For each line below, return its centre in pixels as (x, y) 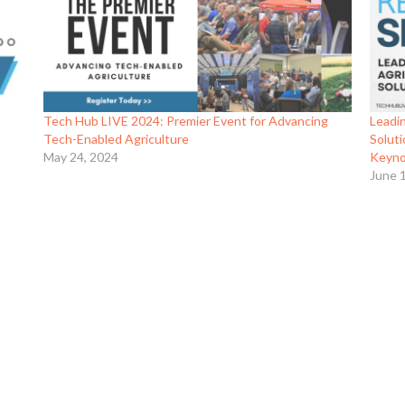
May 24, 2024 (80, 157)
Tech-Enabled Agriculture (116, 139)
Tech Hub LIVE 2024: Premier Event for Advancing (185, 121)
